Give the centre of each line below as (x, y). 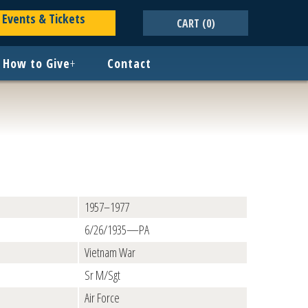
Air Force (102, 298)
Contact (129, 63)
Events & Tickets (43, 19)
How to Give (36, 63)
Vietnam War (110, 252)
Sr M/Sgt (102, 275)
